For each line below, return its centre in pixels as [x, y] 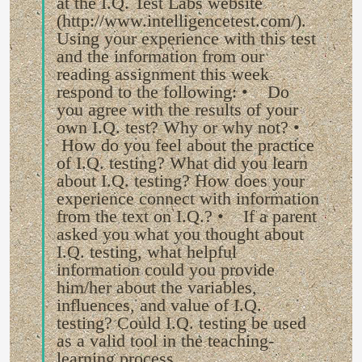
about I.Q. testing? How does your [181, 181]
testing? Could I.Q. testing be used [181, 323]
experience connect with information [188, 198]
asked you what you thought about [180, 234]
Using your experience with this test [186, 38]
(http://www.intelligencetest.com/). [181, 21]
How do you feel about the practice [185, 145]
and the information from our [160, 56]
